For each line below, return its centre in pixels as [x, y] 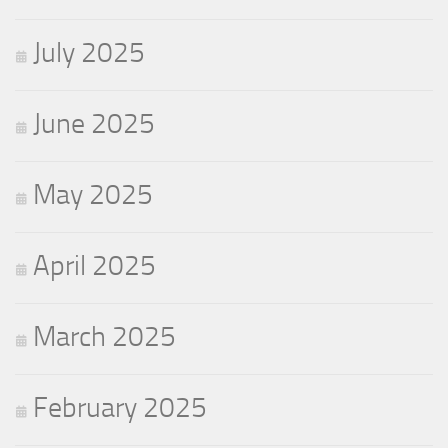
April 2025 [94, 266]
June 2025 [94, 124]
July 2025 [89, 53]
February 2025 [120, 408]
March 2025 [104, 337]
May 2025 [93, 195]
